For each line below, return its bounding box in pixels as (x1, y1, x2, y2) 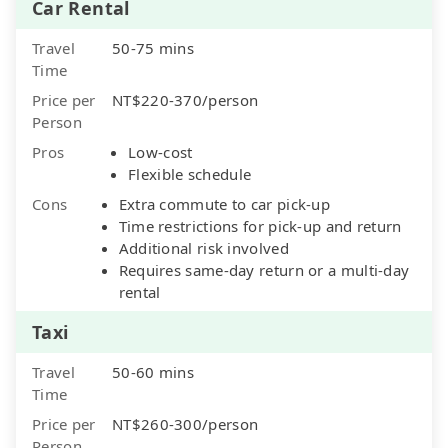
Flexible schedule (128, 163, 252, 184)
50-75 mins (112, 37, 194, 58)
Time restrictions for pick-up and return (118, 215, 402, 236)
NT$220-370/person (112, 89, 259, 110)
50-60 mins (112, 361, 194, 382)
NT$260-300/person (112, 413, 259, 434)
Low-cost (128, 141, 193, 162)
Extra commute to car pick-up (118, 193, 331, 214)
